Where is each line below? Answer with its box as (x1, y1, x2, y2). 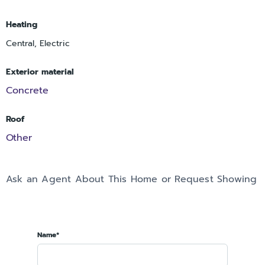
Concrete (6, 83, 49, 98)
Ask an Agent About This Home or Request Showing (6, 172, 257, 187)
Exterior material (6, 66, 74, 79)
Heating (6, 18, 37, 31)
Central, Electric (6, 37, 70, 50)
